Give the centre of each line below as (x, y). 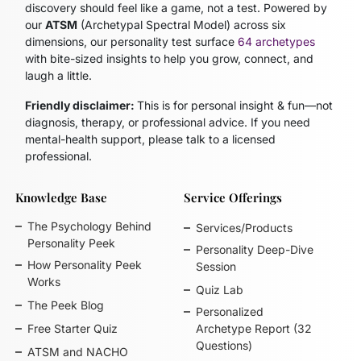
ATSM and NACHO (78, 352)
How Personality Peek (85, 265)
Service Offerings (232, 198)
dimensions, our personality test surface (132, 42)
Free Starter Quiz (73, 329)
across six (259, 25)
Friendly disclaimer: (81, 106)
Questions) (224, 346)
